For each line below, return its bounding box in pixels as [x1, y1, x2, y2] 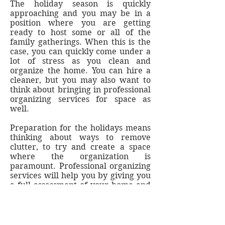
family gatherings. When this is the [10, 37, 151, 47]
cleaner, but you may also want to [10, 75, 151, 85]
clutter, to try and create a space [10, 142, 151, 152]
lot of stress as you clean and [10, 56, 151, 66]
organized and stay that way [10, 208, 151, 218]
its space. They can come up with [10, 189, 151, 199]
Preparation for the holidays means [10, 123, 151, 133]
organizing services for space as [10, 94, 151, 104]
